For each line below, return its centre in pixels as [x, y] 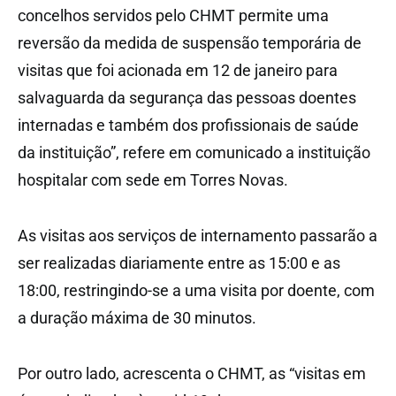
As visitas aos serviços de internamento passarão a [198, 235]
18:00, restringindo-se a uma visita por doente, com [196, 290]
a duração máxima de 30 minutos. [139, 317]
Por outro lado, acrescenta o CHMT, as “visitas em [192, 373]
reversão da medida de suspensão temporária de [190, 42]
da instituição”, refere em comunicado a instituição [194, 152]
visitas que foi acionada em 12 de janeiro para [178, 70]
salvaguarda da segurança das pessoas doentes [187, 97]
